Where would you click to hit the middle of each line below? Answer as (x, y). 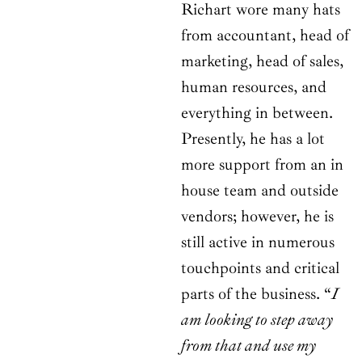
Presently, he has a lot (253, 139)
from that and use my (248, 346)
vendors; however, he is (257, 217)
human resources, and (254, 87)
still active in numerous (258, 242)
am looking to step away (257, 320)
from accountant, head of (265, 36)
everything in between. (257, 113)
